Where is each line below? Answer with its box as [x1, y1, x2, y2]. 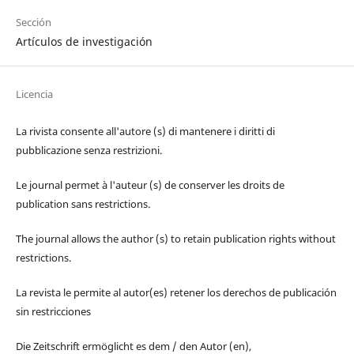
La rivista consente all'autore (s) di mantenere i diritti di [15, 124, 275, 139]
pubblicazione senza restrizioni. [15, 143, 162, 158]
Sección [15, 14, 51, 29]
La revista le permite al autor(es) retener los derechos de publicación [15, 285, 337, 300]
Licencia [15, 87, 53, 101]
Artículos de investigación [15, 33, 153, 49]
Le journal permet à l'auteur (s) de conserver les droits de [15, 178, 284, 193]
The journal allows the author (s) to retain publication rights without [15, 232, 336, 247]
